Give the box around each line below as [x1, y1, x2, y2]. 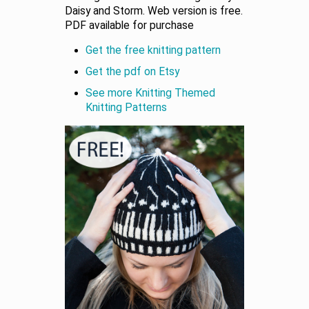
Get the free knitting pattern [86, 43, 221, 57]
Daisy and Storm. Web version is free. [65, 4, 243, 17]
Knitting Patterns [86, 101, 167, 114]
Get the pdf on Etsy [86, 65, 179, 78]
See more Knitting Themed [86, 86, 215, 99]
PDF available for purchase [65, 19, 194, 32]
